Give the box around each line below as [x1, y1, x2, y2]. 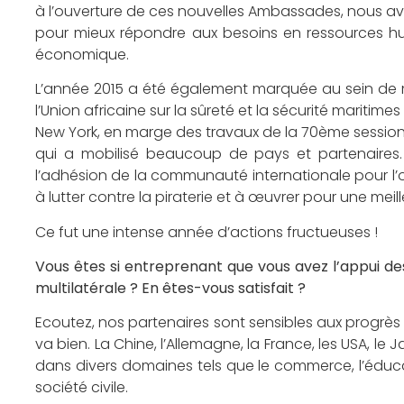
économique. [35, 43, 129, 65]
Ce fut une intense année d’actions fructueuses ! [35, 221, 378, 243]
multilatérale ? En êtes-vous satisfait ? [35, 277, 306, 298]
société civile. [35, 377, 128, 399]
